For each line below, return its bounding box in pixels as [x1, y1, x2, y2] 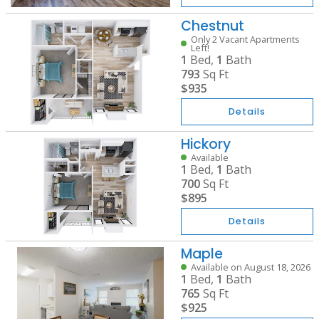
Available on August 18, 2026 [190, 261, 310, 273]
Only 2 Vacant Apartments [190, 33, 300, 46]
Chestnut [180, 16, 244, 36]
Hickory [180, 135, 231, 154]
